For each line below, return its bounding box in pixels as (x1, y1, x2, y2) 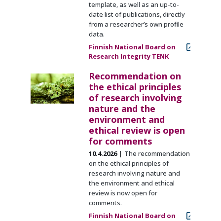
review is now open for (88, 188, 157, 198)
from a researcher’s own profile (88, 20, 184, 29)
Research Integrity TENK (88, 52, 169, 61)
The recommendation (124, 149, 190, 158)
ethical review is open (88, 124, 185, 137)
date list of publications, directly (88, 10, 185, 19)
